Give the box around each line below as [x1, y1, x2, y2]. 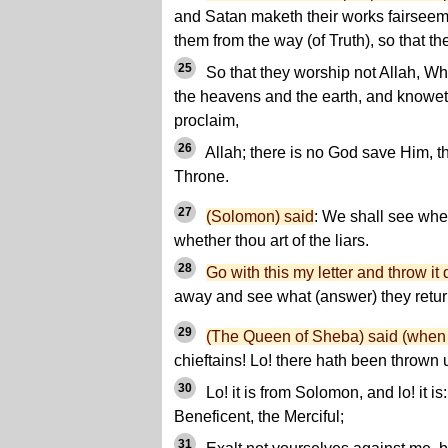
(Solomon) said [206, 208, 314, 226]
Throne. [174, 168, 229, 186]
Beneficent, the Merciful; [174, 408, 344, 426]
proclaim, [174, 112, 239, 130]
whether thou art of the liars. [174, 232, 369, 250]
